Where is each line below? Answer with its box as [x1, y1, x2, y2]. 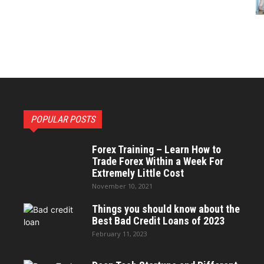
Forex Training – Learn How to [92, 143, 221, 156]
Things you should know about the [92, 202, 240, 215]
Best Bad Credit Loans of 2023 [92, 214, 225, 227]
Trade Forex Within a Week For [92, 154, 223, 167]
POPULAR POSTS [31, 113, 95, 125]
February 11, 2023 [92, 229, 147, 238]
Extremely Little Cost [92, 166, 184, 179]
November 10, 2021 [92, 181, 153, 190]
